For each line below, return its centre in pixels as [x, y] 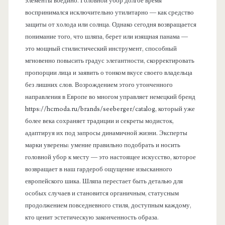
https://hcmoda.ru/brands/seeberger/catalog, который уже [110, 109]
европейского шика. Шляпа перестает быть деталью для [104, 181]
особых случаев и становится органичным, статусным [102, 193]
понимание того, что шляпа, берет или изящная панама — [106, 36]
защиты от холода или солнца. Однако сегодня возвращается [110, 24]
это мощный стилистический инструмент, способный [101, 48]
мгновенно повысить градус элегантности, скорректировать [109, 61]
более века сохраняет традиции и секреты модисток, [99, 121]
